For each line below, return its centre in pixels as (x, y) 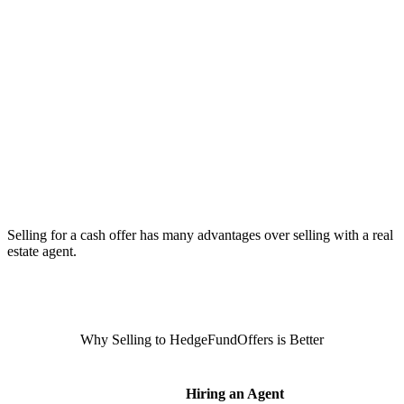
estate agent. (42, 252)
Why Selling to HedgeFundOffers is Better (202, 340)
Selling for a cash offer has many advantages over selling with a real (200, 235)
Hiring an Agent (235, 394)
